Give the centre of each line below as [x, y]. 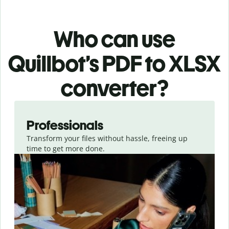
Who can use [114, 39]
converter [109, 88]
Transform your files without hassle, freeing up [107, 139]
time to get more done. [66, 149]
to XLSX [183, 64]
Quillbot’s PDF [75, 64]
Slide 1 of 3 [27, 106]
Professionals [65, 125]
